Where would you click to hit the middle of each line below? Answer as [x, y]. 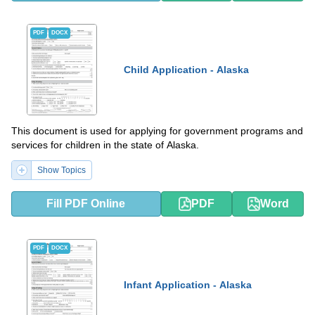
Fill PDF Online [86, 203]
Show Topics [62, 170]
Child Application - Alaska [186, 69]
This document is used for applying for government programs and [157, 130]
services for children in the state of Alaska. [105, 144]
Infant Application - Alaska [188, 284]
